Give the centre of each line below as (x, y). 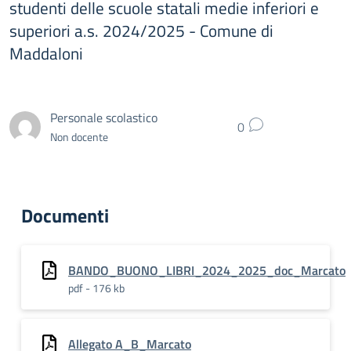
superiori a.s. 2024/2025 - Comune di (141, 31)
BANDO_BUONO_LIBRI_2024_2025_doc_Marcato (207, 270)
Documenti (65, 215)
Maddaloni (46, 53)
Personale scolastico (104, 117)
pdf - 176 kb (96, 288)
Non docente (79, 136)
